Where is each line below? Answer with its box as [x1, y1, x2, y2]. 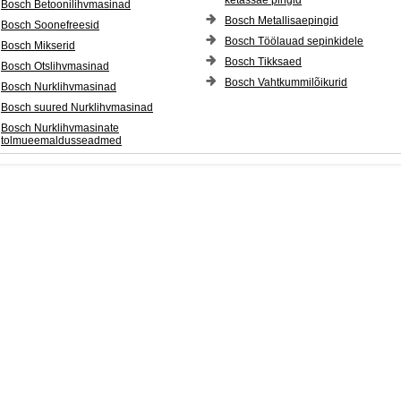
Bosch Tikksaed [225, 55, 303, 68]
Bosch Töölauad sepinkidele [225, 35, 364, 47]
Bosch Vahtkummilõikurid [225, 76, 348, 89]
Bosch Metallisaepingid [225, 14, 339, 27]
